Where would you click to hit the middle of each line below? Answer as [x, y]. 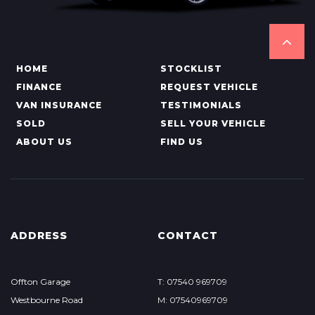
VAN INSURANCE [59, 105]
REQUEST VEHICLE [209, 87]
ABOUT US [44, 142]
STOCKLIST [191, 69]
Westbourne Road [47, 300]
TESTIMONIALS [201, 105]
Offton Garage [40, 282]
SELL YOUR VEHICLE [213, 123]
